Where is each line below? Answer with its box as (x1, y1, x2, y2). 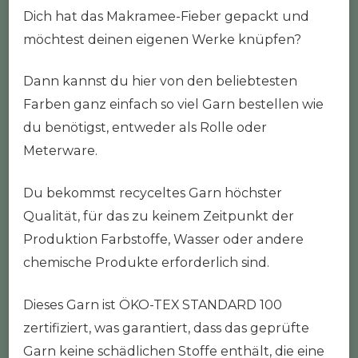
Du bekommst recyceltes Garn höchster (23, 185, 282, 201)
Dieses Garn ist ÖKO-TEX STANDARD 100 (23, 297, 282, 313)
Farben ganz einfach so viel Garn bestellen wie (23, 97, 324, 113)
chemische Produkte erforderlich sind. (23, 255, 269, 271)
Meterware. (23, 143, 97, 159)
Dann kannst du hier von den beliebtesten (23, 74, 297, 89)
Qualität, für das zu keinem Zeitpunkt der (23, 209, 294, 225)
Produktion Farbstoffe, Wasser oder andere (23, 232, 304, 248)
